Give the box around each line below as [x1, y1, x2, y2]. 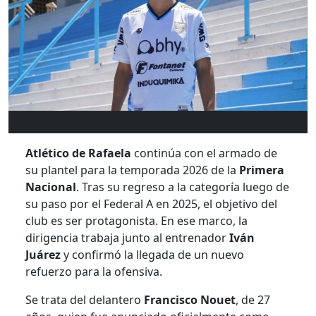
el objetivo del [200, 195, 277, 212]
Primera [239, 162, 284, 178]
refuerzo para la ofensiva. [25, 263, 162, 279]
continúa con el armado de [131, 145, 277, 161]
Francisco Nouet [144, 291, 236, 308]
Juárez [25, 246, 61, 262]
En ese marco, [158, 212, 236, 229]
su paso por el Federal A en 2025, [25, 195, 200, 212]
